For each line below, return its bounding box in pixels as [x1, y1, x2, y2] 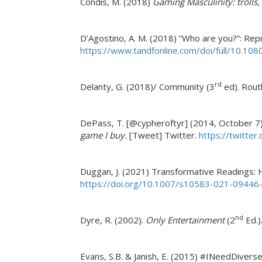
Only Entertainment [146, 214, 227, 226]
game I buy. [80, 129, 127, 141]
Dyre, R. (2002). [80, 214, 146, 226]
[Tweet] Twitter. [127, 129, 199, 141]
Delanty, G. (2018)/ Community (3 [80, 81, 215, 92]
